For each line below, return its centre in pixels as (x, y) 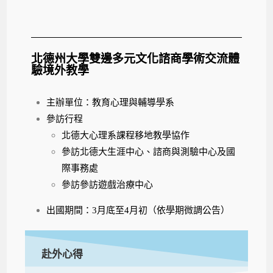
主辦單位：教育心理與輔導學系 (111, 102)
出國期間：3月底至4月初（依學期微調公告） (138, 210)
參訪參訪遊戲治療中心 (108, 184)
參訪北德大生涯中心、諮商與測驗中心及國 (149, 151)
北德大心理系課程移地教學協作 (126, 135)
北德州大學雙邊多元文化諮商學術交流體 (136, 58)
